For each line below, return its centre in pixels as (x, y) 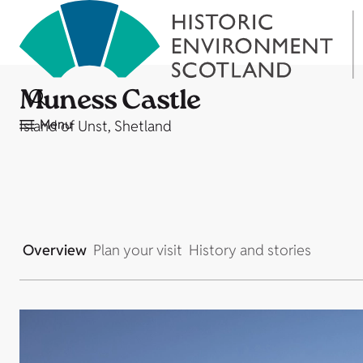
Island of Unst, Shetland (96, 126)
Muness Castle (110, 103)
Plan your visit (138, 250)
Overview (55, 250)
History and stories (250, 250)
